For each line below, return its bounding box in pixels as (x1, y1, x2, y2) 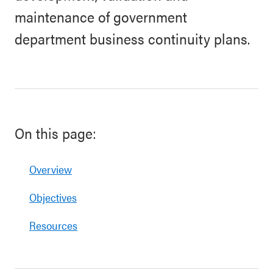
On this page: (15, 122, 96, 143)
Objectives (29, 190, 77, 205)
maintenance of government (15, 6, 187, 27)
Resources (29, 218, 77, 233)
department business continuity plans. (15, 28, 250, 49)
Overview (29, 161, 72, 177)
